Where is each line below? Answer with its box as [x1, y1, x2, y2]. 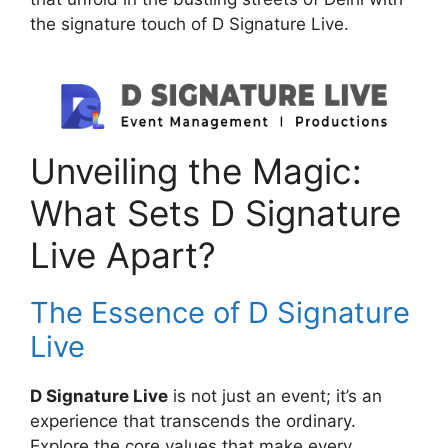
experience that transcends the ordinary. [30, 410, 356, 431]
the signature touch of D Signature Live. [30, 14, 349, 35]
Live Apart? [30, 233, 216, 276]
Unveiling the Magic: [30, 149, 362, 192]
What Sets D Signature [30, 191, 401, 234]
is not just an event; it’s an [168, 385, 382, 406]
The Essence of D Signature [30, 294, 410, 330]
